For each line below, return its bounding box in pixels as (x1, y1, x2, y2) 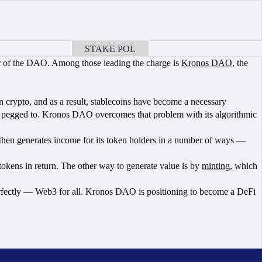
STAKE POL (84, 43, 136, 54)
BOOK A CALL (148, 43, 212, 54)
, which (230, 161, 257, 171)
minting (202, 161, 230, 171)
